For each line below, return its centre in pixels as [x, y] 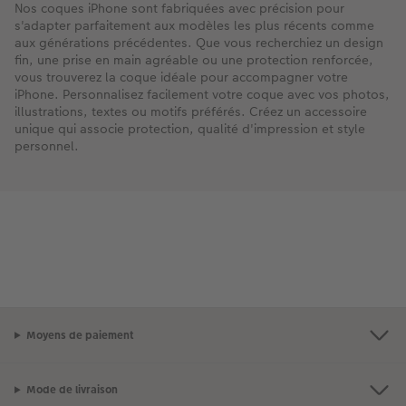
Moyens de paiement [79, 336]
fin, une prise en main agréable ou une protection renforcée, [194, 60]
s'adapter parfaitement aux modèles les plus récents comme [194, 26]
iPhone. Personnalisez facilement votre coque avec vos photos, [202, 95]
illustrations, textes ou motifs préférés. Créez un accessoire [191, 112]
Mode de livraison [72, 390]
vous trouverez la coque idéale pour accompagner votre [181, 77]
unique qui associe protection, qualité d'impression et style [190, 129]
